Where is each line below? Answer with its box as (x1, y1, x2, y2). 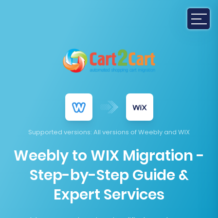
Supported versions (28, 127, 91, 137)
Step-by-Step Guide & (29, 165, 189, 186)
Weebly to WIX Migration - (14, 145, 204, 166)
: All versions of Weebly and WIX (91, 127, 190, 137)
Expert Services (54, 184, 164, 205)
